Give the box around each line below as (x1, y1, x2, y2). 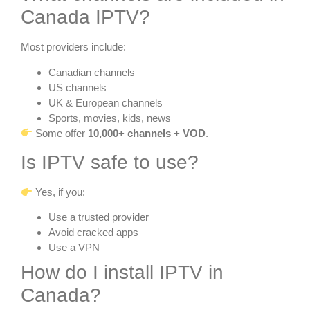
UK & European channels (48, 96, 163, 109)
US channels (48, 81, 107, 93)
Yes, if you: (33, 186, 86, 199)
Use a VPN (48, 241, 100, 254)
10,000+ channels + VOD (88, 127, 206, 139)
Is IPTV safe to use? (21, 152, 199, 174)
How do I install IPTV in (21, 262, 224, 284)
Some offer (33, 127, 89, 139)
